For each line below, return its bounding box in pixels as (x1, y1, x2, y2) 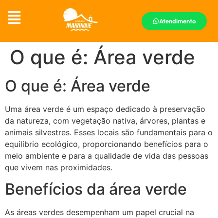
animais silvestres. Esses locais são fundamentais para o (5, 127, 213, 137)
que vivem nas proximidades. (5, 162, 112, 172)
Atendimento (159, 17, 196, 25)
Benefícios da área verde (5, 180, 187, 199)
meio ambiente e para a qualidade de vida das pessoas (5, 150, 208, 161)
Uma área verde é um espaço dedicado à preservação (5, 104, 205, 114)
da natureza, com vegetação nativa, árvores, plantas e (5, 115, 205, 126)
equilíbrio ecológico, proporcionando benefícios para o (5, 139, 208, 149)
